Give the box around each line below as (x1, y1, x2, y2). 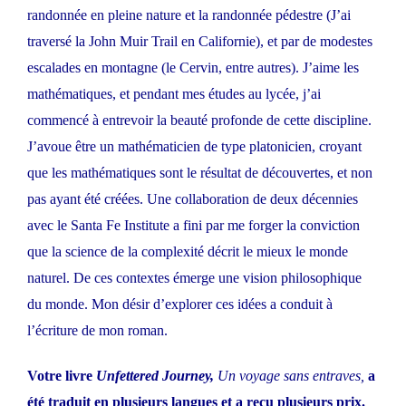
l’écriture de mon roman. (27, 323, 168, 339)
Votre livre (27, 368, 96, 384)
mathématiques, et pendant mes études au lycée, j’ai (27, 86, 321, 102)
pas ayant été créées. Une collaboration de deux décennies (27, 191, 358, 208)
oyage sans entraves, (246, 368, 364, 384)
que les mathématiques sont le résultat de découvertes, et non (27, 165, 372, 181)
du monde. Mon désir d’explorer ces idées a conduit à (27, 296, 333, 313)
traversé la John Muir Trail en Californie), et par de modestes (27, 34, 372, 50)
